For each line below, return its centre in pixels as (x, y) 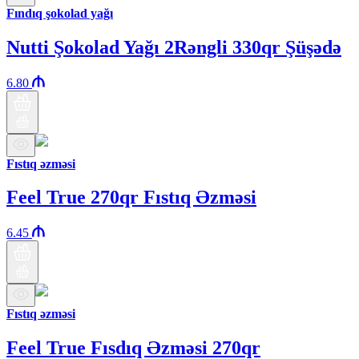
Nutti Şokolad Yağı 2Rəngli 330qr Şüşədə (174, 47)
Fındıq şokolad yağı (60, 13)
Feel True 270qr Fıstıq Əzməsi (131, 198)
